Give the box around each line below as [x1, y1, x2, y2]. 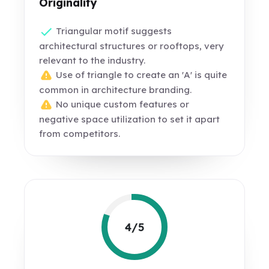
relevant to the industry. [39, 55, 146, 67]
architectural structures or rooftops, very [39, 40, 225, 52]
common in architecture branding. [39, 84, 192, 96]
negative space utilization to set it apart [39, 113, 220, 125]
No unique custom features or [53, 98, 190, 110]
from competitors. [39, 128, 121, 140]
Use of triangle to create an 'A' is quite [53, 69, 228, 81]
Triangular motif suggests [53, 25, 172, 37]
